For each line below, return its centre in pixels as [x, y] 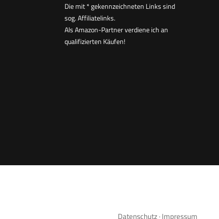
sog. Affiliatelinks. [90, 18]
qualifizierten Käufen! [95, 41]
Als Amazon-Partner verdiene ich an [116, 29]
